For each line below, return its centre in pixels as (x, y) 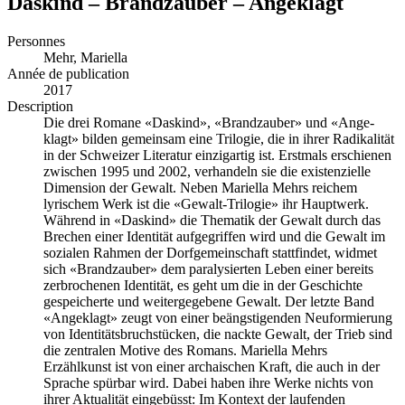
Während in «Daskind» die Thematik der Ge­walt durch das (212, 220)
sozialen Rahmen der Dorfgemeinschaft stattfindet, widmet (210, 252)
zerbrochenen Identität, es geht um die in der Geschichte (203, 285)
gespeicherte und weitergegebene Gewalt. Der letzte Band (209, 301)
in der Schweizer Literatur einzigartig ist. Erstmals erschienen (217, 155)
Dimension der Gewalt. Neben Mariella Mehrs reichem (200, 187)
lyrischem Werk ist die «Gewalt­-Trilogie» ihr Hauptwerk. (206, 203)
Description (40, 106)
